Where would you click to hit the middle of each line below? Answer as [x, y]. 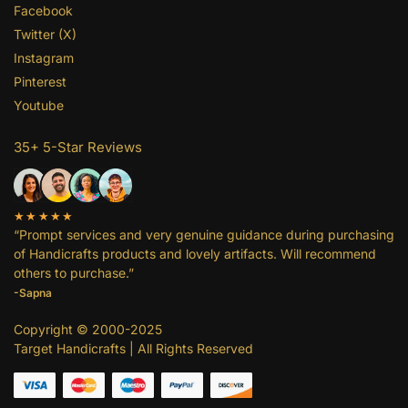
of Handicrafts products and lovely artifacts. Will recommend [195, 253]
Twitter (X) [45, 34]
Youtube [39, 105]
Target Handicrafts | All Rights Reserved [133, 348]
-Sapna [33, 292]
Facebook [43, 10]
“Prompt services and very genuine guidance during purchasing [204, 234]
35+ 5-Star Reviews [78, 147]
